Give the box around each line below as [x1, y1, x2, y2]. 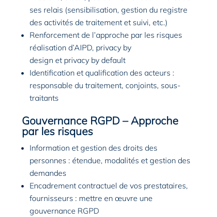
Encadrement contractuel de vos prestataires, [29, 181, 188, 191]
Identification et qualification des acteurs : [29, 68, 174, 78]
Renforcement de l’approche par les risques [29, 30, 182, 40]
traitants [29, 93, 59, 103]
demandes [29, 168, 66, 178]
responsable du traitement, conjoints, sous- [29, 80, 181, 91]
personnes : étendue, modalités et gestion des [29, 155, 190, 166]
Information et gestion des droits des [29, 143, 157, 153]
